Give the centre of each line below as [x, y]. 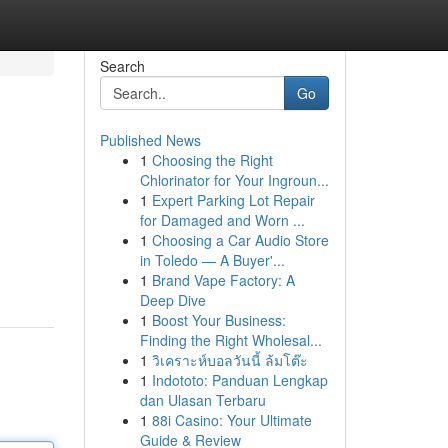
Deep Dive [172, 300]
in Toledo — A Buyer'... [212, 260]
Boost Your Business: [218, 320]
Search [122, 66]
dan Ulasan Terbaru [202, 400]
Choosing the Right [212, 160]
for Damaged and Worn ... [222, 220]
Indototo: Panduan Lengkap [239, 380]
